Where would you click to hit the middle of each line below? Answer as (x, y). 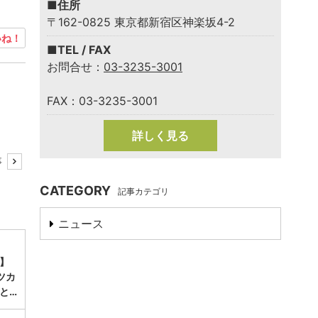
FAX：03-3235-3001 (102, 101)
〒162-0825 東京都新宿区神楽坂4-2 (147, 22)
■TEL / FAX (79, 50)
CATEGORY (75, 191)
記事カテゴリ (143, 192)
